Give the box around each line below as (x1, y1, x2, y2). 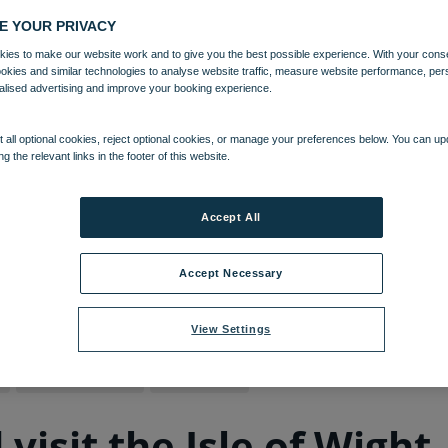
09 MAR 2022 (25, 313, 123, 333)
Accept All (201, 211, 261, 223)
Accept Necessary (179, 267, 283, 279)
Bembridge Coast (28, 368, 131, 387)
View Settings (191, 323, 271, 335)
